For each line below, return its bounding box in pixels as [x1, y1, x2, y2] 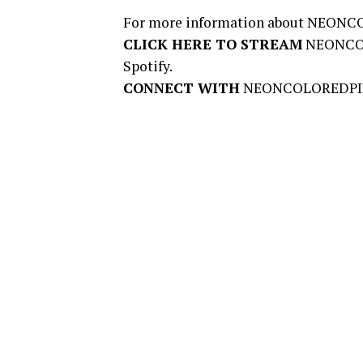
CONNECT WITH [123, 79, 240, 97]
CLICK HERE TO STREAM [123, 35, 302, 53]
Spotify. [123, 57, 173, 75]
